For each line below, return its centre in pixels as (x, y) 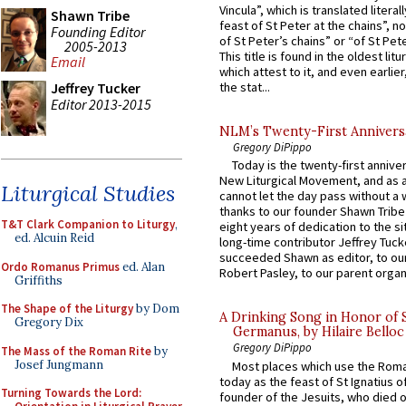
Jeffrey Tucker (96, 88)
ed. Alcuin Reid (54, 238)
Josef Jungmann (59, 364)
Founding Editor (98, 31)
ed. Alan (142, 266)
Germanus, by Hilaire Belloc (319, 332)
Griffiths (39, 280)
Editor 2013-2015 (101, 104)
